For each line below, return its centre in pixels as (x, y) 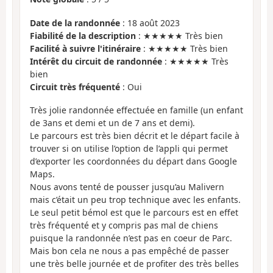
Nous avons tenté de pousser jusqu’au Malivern (127, 187)
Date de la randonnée (75, 23)
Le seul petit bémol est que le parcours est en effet (134, 213)
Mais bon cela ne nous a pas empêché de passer (129, 251)
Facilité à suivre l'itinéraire (85, 48)
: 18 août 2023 (150, 23)
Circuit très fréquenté (75, 87)
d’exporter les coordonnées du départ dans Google (133, 161)
